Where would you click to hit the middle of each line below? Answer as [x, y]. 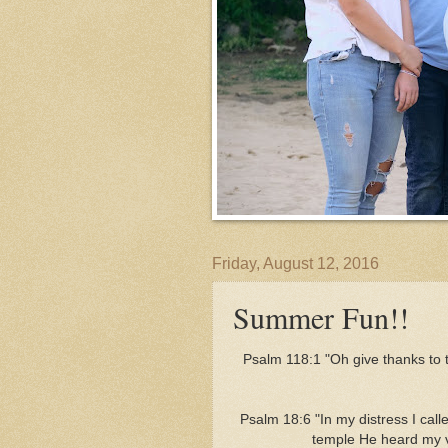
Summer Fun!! [321, 317]
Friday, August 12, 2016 [295, 263]
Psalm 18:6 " [279, 419]
